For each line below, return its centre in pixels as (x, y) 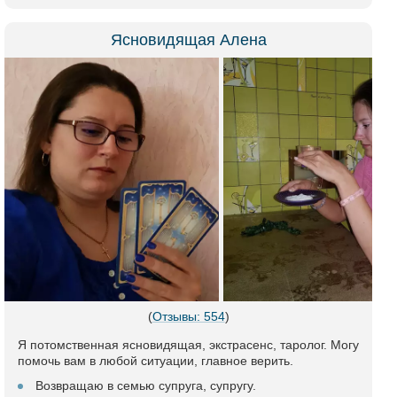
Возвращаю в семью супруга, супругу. (146, 385)
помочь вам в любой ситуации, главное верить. (156, 361)
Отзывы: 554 (188, 316)
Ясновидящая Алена (188, 40)
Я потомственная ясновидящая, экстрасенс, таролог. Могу (188, 345)
